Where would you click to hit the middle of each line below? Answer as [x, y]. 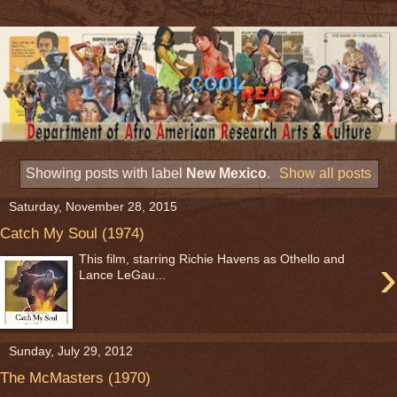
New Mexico [226, 173]
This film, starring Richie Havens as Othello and [212, 259]
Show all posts [326, 173]
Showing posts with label [105, 173]
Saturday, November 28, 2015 [93, 207]
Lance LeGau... [123, 275]
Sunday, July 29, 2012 [71, 350]
